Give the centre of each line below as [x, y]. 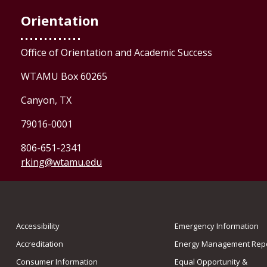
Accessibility [38, 226]
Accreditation [40, 244]
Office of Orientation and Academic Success [118, 52]
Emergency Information [217, 226]
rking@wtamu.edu [61, 162]
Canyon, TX [46, 100]
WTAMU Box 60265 [64, 76]
